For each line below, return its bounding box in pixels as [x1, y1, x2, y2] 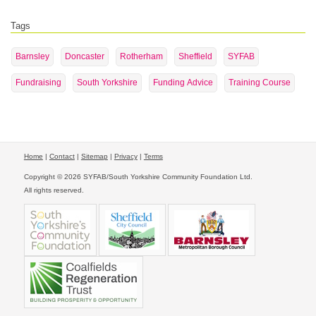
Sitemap [80, 152, 108, 160]
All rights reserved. [23, 186, 84, 194]
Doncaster [64, 51, 104, 61]
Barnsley [15, 51, 49, 61]
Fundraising [15, 78, 61, 87]
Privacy [114, 152, 138, 160]
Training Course [228, 78, 291, 87]
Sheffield [178, 51, 212, 61]
